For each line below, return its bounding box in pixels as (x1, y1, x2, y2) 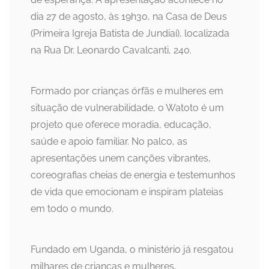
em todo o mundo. (31, 203, 113, 215)
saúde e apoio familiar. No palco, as (31, 136, 187, 148)
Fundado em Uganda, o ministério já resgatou (31, 244, 234, 256)
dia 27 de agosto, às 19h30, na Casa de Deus (31, 11, 227, 23)
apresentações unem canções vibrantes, (31, 153, 211, 165)
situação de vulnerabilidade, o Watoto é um (31, 102, 224, 114)
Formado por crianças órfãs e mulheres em (31, 85, 223, 97)
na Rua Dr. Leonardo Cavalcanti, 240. (31, 44, 192, 56)
